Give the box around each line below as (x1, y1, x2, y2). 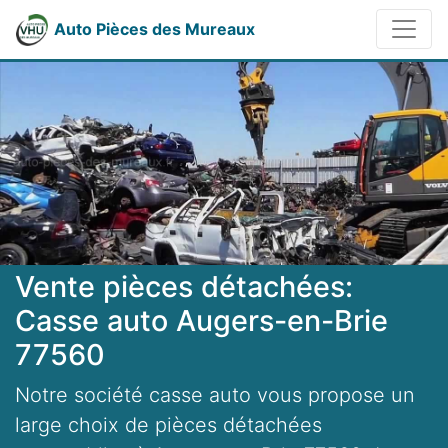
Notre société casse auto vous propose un (15, 383, 415, 408)
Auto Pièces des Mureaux (54, 19, 255, 39)
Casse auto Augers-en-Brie (15, 303, 388, 339)
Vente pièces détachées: (15, 269, 353, 305)
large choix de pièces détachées (15, 413, 322, 438)
